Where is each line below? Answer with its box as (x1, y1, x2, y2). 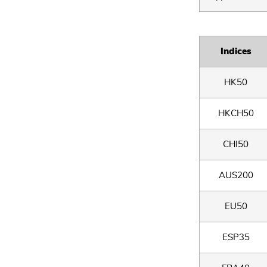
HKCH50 (218, 109, 254, 118)
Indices (220, 47, 252, 56)
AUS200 (218, 171, 253, 180)
